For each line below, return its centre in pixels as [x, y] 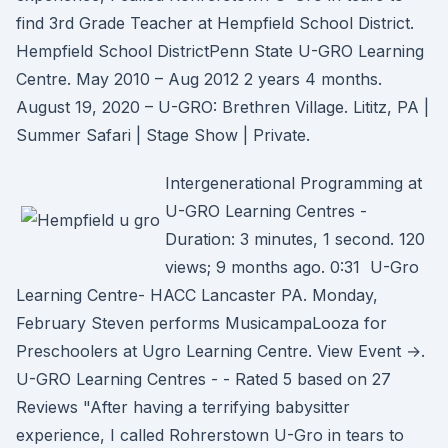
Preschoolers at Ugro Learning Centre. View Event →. [220, 351]
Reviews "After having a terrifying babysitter [183, 407]
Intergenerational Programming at [293, 183]
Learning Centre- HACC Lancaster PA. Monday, [197, 295]
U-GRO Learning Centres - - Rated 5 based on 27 [203, 379]
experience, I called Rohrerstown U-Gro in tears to [210, 435]
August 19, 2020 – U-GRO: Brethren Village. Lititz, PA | [222, 107]
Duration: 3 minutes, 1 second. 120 [295, 239]
